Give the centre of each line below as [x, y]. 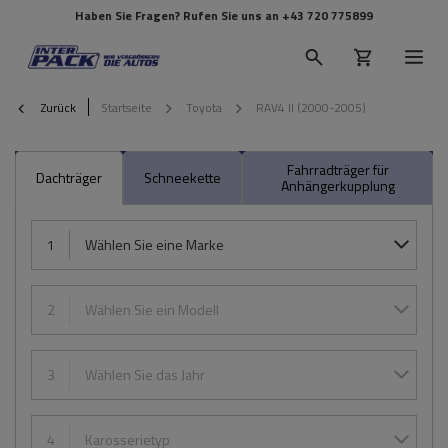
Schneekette [182, 177]
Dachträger [69, 177]
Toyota [204, 107]
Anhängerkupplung [337, 185]
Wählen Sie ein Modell [152, 309]
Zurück [57, 107]
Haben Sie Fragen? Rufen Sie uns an [178, 15]
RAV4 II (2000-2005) [311, 107]
